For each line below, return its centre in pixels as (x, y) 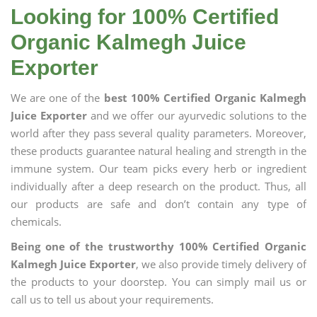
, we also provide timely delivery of (221, 264)
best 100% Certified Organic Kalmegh (205, 98)
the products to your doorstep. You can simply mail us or (158, 282)
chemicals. (36, 221)
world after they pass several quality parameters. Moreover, (158, 133)
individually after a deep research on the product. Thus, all (158, 186)
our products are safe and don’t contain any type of (158, 204)
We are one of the (57, 98)
